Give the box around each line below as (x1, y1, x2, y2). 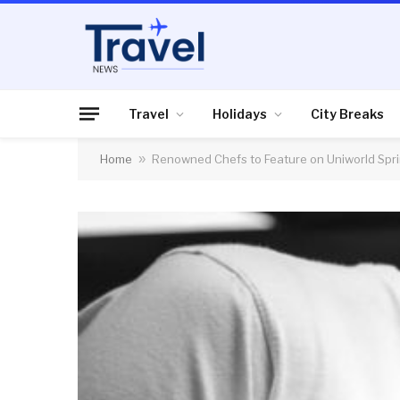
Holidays (212, 105, 267, 121)
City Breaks (311, 105, 384, 121)
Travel (129, 105, 169, 121)
